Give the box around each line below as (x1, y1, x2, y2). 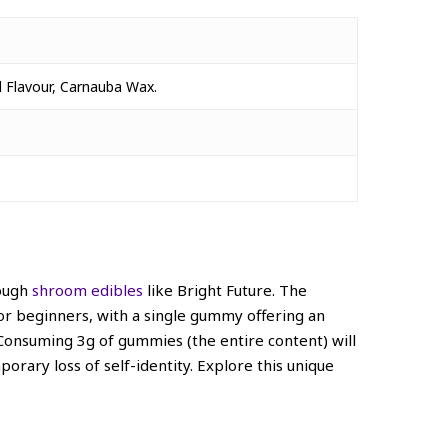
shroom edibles (32, 279, 143, 300)
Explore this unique (197, 354, 334, 375)
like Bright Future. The (143, 279, 307, 300)
